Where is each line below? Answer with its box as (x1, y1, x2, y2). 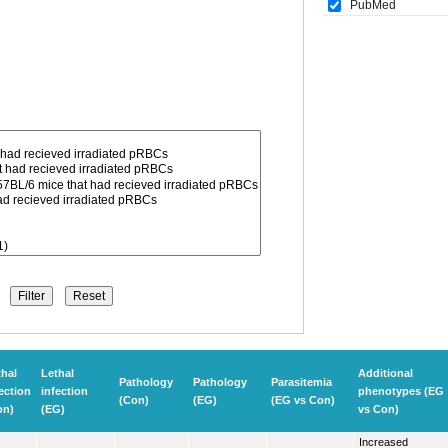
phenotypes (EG (358, 384, 444, 397)
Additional (358, 366, 413, 379)
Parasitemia (271, 375, 332, 388)
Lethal (41, 366, 74, 379)
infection (41, 384, 88, 397)
